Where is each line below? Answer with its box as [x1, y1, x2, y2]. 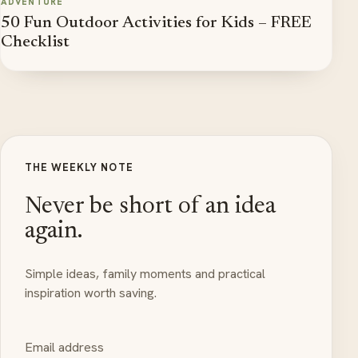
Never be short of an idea [25, 194, 276, 219]
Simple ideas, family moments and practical [25, 265, 265, 282]
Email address [25, 338, 104, 356]
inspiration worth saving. [25, 284, 157, 301]
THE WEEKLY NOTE [25, 160, 133, 174]
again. [25, 219, 82, 244]
